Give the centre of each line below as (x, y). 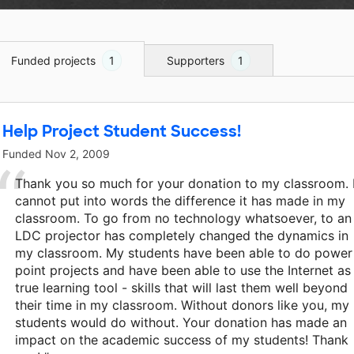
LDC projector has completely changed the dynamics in (182, 236)
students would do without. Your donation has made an (181, 323)
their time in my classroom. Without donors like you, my (182, 305)
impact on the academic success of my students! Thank (182, 340)
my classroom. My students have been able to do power (184, 253)
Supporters (196, 61)
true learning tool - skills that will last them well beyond (181, 288)
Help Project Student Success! (122, 132)
